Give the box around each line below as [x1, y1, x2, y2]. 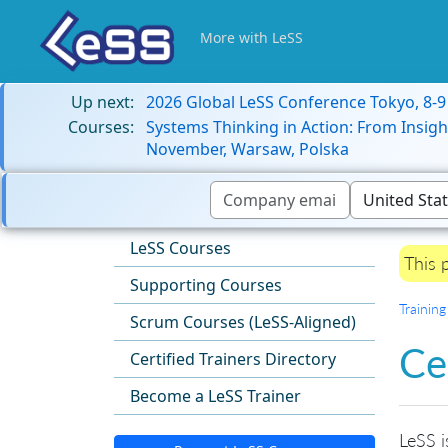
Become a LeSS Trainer [130, 385, 301, 408]
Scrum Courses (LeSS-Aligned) [130, 311, 356, 334]
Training [399, 300, 446, 318]
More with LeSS [200, 28, 303, 47]
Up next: [71, 91, 134, 113]
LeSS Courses [130, 237, 231, 260]
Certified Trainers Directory [130, 348, 336, 371]
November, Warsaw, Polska [146, 138, 349, 160]
